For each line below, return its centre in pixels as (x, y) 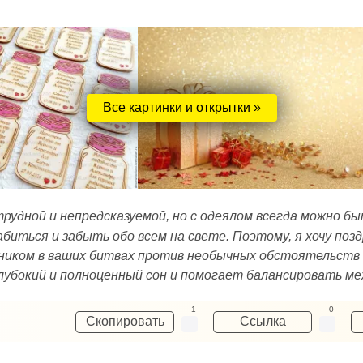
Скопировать (125, 321)
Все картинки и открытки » (181, 107)
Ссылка (263, 321)
